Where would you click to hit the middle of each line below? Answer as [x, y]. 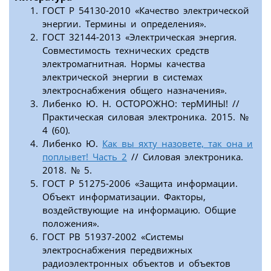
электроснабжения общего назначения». [135, 90]
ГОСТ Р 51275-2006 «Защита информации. [140, 183]
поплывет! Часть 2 [85, 156]
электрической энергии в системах [122, 77]
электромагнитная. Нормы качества [124, 63]
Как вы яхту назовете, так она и [178, 143]
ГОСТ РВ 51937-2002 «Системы [113, 236]
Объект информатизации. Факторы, [124, 196]
